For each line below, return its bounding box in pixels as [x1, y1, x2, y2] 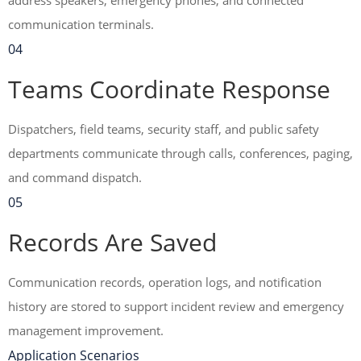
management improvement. [8, 322, 164, 338]
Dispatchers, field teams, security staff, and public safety [8, 121, 319, 137]
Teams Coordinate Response [8, 73, 330, 106]
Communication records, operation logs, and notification [8, 274, 322, 290]
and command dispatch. [8, 169, 142, 185]
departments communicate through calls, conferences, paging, [8, 145, 353, 161]
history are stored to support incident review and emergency [8, 298, 344, 314]
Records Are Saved [8, 226, 217, 259]
